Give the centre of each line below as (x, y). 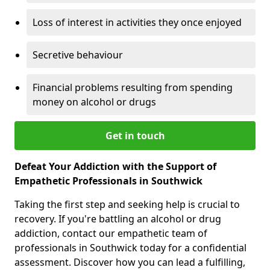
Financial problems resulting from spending (133, 87)
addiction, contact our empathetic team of (111, 233)
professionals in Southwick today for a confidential (130, 247)
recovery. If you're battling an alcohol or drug (118, 218)
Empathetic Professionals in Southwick (108, 181)
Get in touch (135, 135)
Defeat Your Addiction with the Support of (115, 166)
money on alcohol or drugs (94, 102)
